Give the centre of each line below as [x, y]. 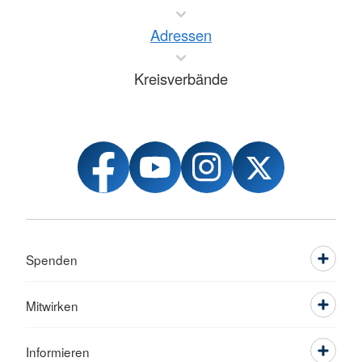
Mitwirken [52, 306]
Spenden [52, 260]
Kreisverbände [181, 79]
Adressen [181, 35]
